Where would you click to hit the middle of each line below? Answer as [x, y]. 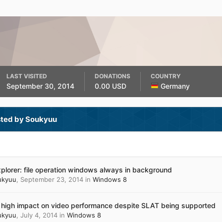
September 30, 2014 [40, 86]
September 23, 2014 [52, 179]
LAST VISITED [27, 76]
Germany [175, 86]
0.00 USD [111, 86]
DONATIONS [112, 76]
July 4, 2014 [39, 215]
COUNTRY [166, 76]
